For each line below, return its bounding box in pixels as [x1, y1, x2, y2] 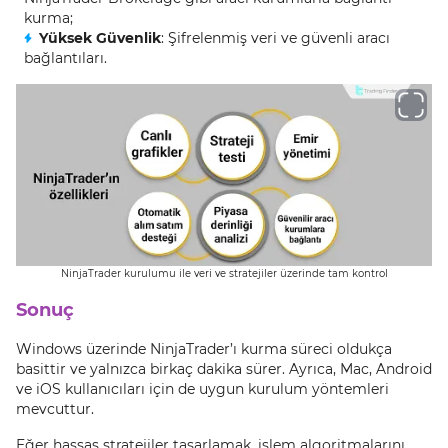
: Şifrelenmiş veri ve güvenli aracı [161, 29, 390, 47]
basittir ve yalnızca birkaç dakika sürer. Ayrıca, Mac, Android [16, 360, 432, 378]
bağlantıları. [24, 49, 107, 67]
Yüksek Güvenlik [39, 29, 161, 47]
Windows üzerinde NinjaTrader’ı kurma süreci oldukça [16, 340, 392, 358]
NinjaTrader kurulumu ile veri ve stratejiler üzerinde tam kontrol [60, 267, 388, 280]
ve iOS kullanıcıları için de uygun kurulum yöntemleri [16, 380, 389, 398]
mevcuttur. [16, 400, 94, 418]
